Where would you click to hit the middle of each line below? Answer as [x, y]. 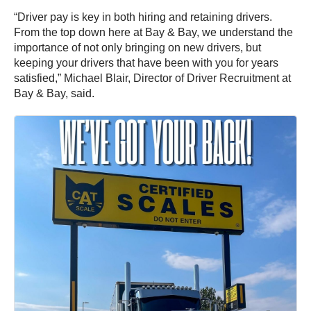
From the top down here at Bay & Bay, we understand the [153, 32]
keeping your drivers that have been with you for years [146, 62]
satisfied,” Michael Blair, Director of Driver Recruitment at [152, 78]
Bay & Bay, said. [54, 93]
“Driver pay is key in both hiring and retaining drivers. [143, 17]
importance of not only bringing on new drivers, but [137, 47]
